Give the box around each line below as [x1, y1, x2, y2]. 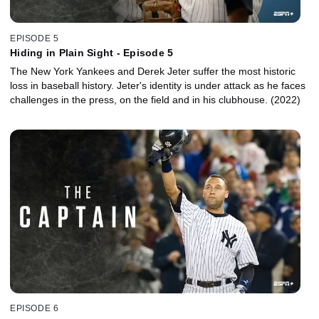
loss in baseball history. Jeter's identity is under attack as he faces [10, 79, 305, 91]
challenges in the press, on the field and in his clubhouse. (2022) [271, 93, 300, 105]
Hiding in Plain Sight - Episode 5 [10, 46, 174, 58]
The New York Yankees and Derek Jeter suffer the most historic [10, 65, 296, 77]
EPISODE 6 [10, 303, 59, 314]
